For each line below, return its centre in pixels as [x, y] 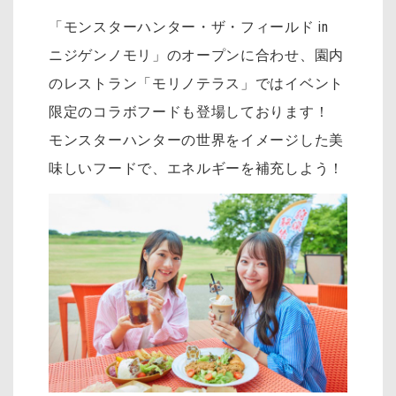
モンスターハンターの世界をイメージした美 [196, 141]
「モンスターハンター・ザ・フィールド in [189, 27]
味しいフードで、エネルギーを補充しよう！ [196, 169]
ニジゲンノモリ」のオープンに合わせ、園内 [196, 56]
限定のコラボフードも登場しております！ [189, 112]
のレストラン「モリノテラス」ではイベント [196, 84]
